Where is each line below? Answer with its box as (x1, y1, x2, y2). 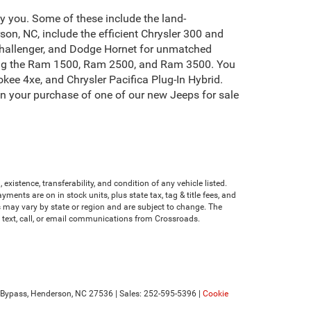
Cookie (203, 289, 228, 299)
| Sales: (113, 289, 144, 299)
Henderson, (28, 289, 73, 299)
